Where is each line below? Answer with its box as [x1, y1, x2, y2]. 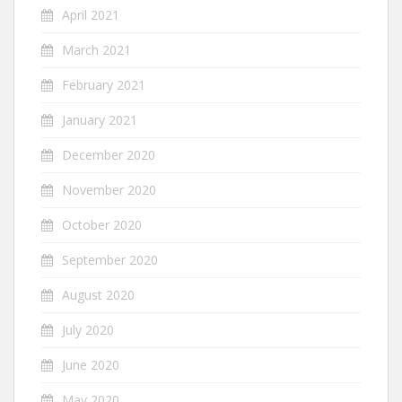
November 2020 [62, 181, 156, 198]
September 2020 [62, 251, 158, 268]
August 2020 [62, 286, 135, 303]
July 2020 [62, 321, 114, 338]
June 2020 [62, 356, 119, 373]
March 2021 [62, 41, 131, 58]
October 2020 [62, 216, 142, 233]
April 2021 [62, 6, 119, 23]
